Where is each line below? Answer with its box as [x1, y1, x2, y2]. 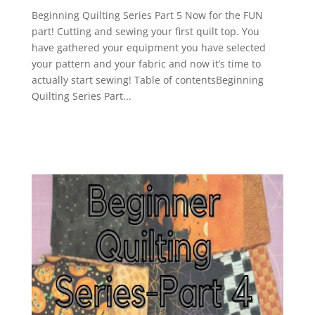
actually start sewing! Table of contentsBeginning [31, 73, 264, 86]
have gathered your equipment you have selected [31, 41, 266, 54]
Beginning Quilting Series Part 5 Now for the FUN [31, 8, 263, 22]
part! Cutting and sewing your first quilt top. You [31, 25, 259, 38]
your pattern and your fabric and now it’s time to [31, 57, 261, 70]
